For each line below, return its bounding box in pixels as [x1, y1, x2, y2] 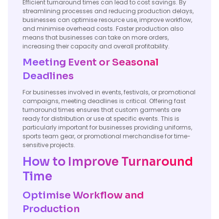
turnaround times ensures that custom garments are [22, 106, 181, 114]
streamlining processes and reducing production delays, [22, 7, 194, 15]
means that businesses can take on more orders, [22, 33, 169, 42]
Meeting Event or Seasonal [22, 56, 158, 68]
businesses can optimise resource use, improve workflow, [22, 16, 192, 24]
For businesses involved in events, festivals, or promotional [22, 88, 196, 96]
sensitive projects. [22, 141, 75, 149]
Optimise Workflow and [22, 189, 144, 201]
